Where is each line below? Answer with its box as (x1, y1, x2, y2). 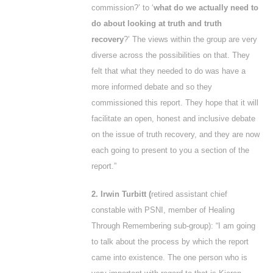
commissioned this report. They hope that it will (91, 98, 258, 107)
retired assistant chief (151, 190, 227, 199)
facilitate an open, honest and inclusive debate (91, 114, 255, 123)
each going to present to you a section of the (91, 146, 249, 155)
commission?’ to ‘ (91, 3, 154, 12)
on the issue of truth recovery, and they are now (91, 130, 260, 139)
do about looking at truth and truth (91, 19, 222, 28)
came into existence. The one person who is (91, 253, 247, 262)
